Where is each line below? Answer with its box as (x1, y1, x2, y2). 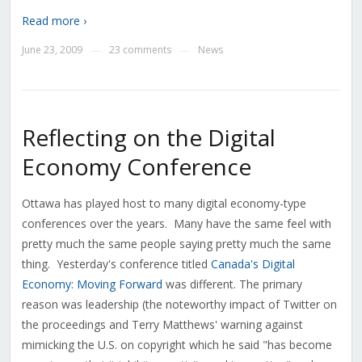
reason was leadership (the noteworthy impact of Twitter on (21, 297, 337, 313)
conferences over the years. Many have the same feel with (21, 216, 331, 232)
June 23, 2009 (21, 43, 82, 57)
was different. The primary (162, 276, 302, 293)
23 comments (108, 43, 171, 57)
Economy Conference (21, 151, 251, 183)
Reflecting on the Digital (21, 122, 276, 154)
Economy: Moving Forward (21, 276, 162, 293)
